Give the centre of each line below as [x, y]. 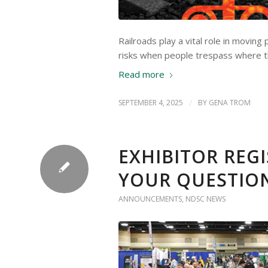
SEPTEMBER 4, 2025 [151, 103]
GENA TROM [230, 103]
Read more [141, 74]
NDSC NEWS [205, 199]
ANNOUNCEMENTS [150, 199]
